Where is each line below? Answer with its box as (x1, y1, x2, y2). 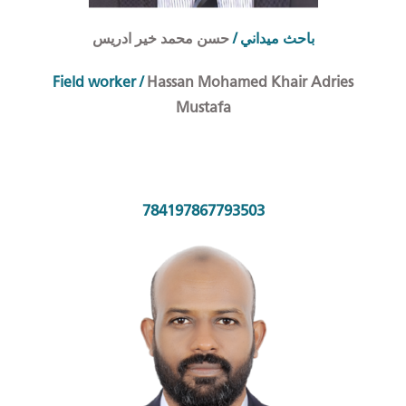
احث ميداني (236, 30, 311, 48)
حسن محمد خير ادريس (92, 30, 233, 48)
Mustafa (175, 99, 231, 117)
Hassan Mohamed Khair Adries (143, 73, 353, 92)
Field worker (53, 73, 136, 92)
